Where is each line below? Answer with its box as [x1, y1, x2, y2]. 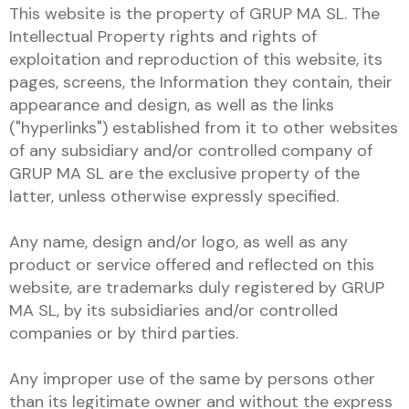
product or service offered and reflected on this [9, 254, 374, 276]
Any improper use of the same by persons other [9, 368, 375, 390]
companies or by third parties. [9, 322, 238, 344]
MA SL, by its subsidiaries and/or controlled [9, 299, 338, 321]
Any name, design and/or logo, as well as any [9, 231, 348, 253]
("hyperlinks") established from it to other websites [9, 117, 398, 139]
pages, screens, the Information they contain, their [9, 71, 393, 93]
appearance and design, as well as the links [9, 94, 334, 116]
